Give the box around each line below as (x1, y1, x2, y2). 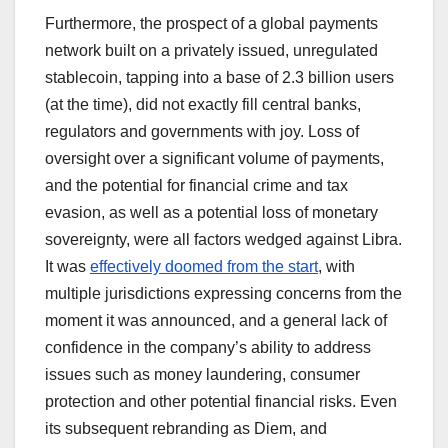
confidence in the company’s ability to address (45, 338, 371, 356)
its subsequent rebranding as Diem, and (45, 419, 327, 437)
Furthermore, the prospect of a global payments (45, 14, 378, 32)
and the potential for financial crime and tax (45, 176, 348, 194)
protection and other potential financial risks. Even (45, 392, 397, 410)
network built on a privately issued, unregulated (45, 41, 378, 59)
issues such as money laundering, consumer (45, 365, 360, 383)
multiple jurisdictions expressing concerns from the (45, 284, 402, 302)
